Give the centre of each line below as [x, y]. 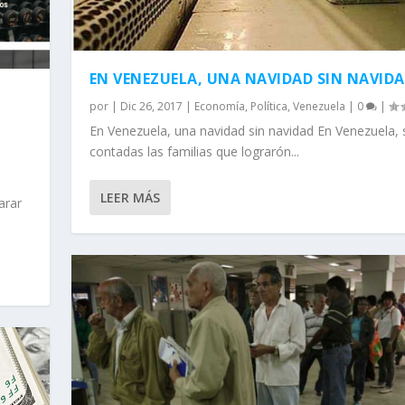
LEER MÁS [130, 198]
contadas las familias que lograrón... [194, 152]
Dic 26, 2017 [151, 107]
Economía [219, 107]
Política [268, 107]
